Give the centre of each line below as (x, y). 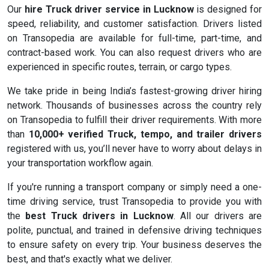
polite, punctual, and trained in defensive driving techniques (134, 231)
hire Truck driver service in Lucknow (109, 10)
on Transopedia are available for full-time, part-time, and (134, 38)
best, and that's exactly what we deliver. (90, 259)
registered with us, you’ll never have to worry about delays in (134, 149)
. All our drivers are (218, 216)
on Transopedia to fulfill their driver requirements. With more (134, 120)
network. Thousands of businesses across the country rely (134, 106)
